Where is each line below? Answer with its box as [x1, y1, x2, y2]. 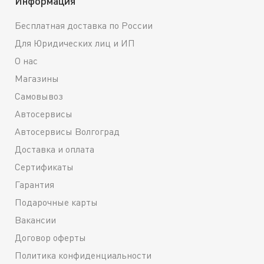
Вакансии [15, 214, 56, 226]
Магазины [15, 72, 59, 85]
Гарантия [15, 179, 54, 191]
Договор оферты [15, 232, 86, 244]
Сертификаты [15, 161, 74, 173]
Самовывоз [15, 90, 63, 103]
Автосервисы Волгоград [15, 126, 120, 138]
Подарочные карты [15, 196, 98, 209]
